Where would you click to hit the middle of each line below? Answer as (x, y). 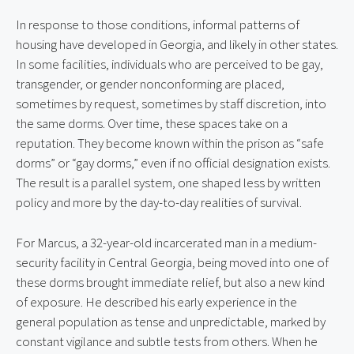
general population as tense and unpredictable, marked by (171, 321)
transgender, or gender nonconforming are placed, (150, 84)
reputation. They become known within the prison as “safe (170, 143)
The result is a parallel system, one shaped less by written (168, 183)
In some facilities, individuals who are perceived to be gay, (169, 64)
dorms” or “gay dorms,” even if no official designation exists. (173, 163)
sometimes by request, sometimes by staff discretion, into (171, 104)
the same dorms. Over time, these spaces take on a (152, 124)
